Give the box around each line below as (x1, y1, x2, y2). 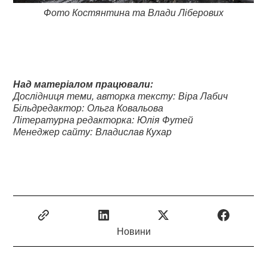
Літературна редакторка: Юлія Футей (13, 113, 194, 126)
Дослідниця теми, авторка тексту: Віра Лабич (13, 89, 228, 103)
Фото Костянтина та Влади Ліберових (44, 5, 223, 19)
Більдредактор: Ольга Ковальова (13, 101, 164, 114)
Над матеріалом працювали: (13, 77, 154, 91)
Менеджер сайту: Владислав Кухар (13, 125, 172, 138)
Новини (116, 224, 151, 238)
